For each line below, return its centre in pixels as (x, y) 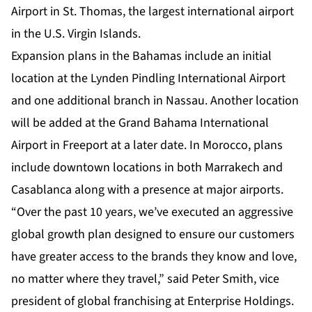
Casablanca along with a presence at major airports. (147, 189)
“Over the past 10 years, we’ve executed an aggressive (152, 212)
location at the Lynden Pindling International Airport (148, 78)
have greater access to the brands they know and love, (154, 256)
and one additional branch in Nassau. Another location (155, 100)
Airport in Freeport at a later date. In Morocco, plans (147, 145)
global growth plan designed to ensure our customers (153, 234)
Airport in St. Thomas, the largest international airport (153, 11)
